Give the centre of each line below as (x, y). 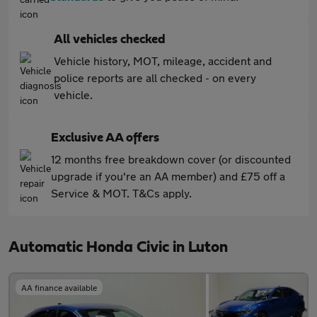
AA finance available (59, 287)
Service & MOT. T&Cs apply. (121, 193)
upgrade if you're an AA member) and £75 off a (168, 176)
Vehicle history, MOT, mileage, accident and (163, 60)
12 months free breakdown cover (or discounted (171, 159)
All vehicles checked (110, 40)
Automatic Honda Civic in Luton (118, 247)
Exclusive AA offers (105, 138)
